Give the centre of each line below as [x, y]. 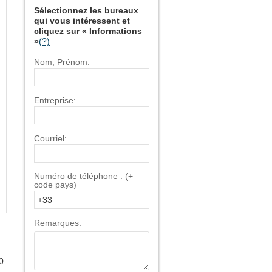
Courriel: [50, 138]
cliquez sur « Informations [88, 31]
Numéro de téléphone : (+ [83, 176]
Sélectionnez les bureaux [86, 10]
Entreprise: [55, 100]
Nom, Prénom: [62, 62]
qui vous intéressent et [82, 21]
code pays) [55, 185]
